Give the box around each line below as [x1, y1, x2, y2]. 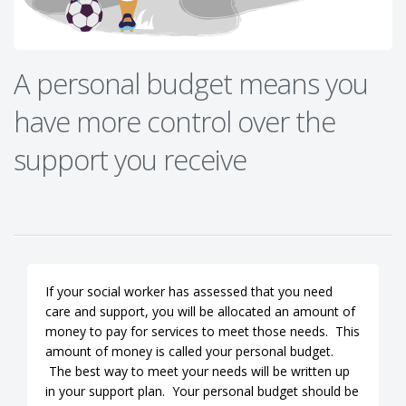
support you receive [14, 140, 246, 179]
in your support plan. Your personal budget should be [45, 382, 359, 400]
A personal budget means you [14, 63, 368, 102]
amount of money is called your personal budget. [45, 342, 333, 360]
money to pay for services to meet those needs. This [45, 322, 360, 340]
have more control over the [14, 101, 335, 140]
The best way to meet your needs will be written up [45, 362, 350, 380]
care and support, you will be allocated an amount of [45, 302, 355, 320]
